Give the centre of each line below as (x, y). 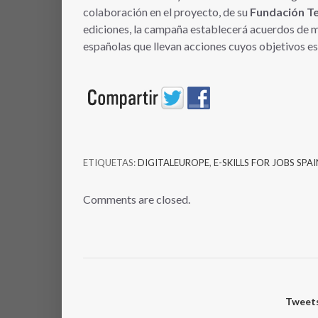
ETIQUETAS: (110, 162)
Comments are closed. (137, 199)
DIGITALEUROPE (174, 162)
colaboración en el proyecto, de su (166, 11)
